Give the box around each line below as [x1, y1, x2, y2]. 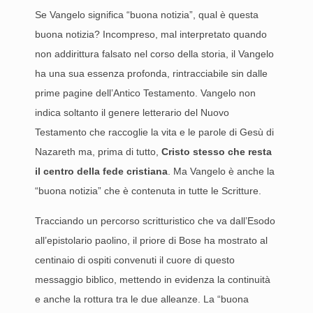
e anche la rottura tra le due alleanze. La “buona [35, 293, 249, 305]
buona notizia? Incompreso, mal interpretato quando [35, 29, 267, 40]
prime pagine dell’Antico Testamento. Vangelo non [35, 87, 256, 99]
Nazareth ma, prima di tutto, [35, 146, 161, 157]
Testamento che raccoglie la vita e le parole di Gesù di [35, 126, 274, 138]
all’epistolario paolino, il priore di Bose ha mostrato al [35, 235, 268, 246]
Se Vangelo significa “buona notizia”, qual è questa [35, 9, 259, 20]
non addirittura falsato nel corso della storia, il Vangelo [35, 48, 274, 59]
